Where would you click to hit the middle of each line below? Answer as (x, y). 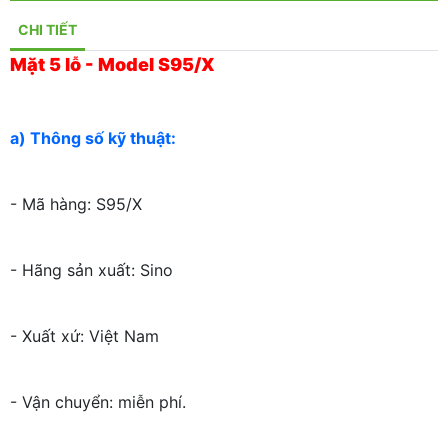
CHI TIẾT (47, 30)
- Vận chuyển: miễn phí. (98, 402)
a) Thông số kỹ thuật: (95, 138)
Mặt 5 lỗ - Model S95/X (112, 65)
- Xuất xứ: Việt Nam (84, 336)
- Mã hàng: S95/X (76, 204)
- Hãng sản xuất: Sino (91, 270)
